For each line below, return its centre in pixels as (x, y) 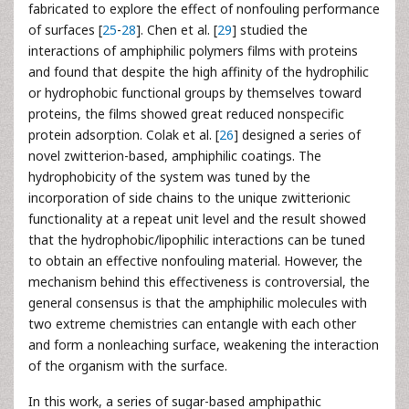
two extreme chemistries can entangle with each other (192, 324)
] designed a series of (297, 135)
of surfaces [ (65, 30)
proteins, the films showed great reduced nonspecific (186, 114)
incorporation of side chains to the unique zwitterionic (189, 198)
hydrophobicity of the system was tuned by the (169, 177)
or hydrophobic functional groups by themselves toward (195, 93)
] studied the (270, 30)
